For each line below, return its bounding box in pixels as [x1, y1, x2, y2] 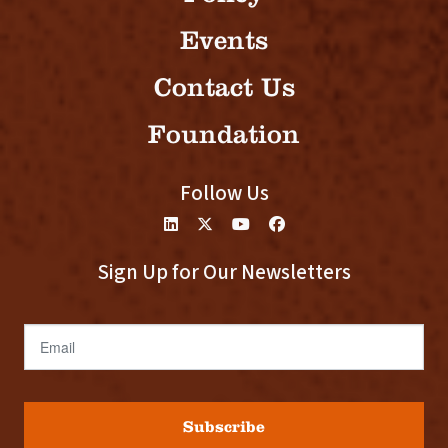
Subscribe [183, 417, 265, 436]
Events [180, 25, 268, 56]
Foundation [148, 119, 300, 150]
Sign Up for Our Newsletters [97, 257, 351, 287]
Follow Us [179, 178, 269, 208]
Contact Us [153, 72, 295, 103]
